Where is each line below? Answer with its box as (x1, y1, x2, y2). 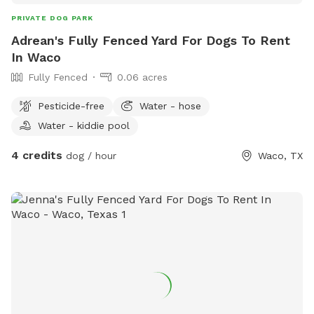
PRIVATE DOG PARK (11, 13, 93, 22)
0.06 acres (117, 71, 168, 83)
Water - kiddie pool (38, 119, 130, 131)
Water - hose (139, 100, 201, 111)
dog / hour (62, 149, 116, 161)
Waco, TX (258, 149, 303, 161)
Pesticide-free (38, 100, 104, 111)
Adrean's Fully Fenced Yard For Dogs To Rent (11, 32, 290, 48)
